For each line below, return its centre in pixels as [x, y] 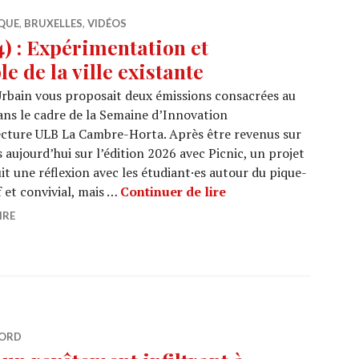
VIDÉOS [107, 23]
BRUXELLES [53, 23]
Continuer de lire [173, 192]
